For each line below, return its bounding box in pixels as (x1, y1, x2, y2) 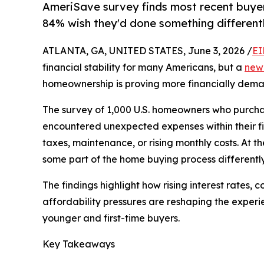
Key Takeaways (42, 238, 115, 250)
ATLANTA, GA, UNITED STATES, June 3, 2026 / (42, 45, 252, 57)
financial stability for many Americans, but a (42, 61, 245, 74)
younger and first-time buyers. (42, 212, 180, 225)
